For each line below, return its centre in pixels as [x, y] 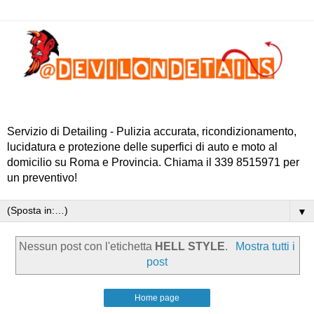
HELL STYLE [190, 247]
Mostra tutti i [265, 247]
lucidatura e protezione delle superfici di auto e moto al [142, 146]
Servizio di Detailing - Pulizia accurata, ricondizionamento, [152, 131]
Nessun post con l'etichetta [87, 247]
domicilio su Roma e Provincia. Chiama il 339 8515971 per [153, 162]
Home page [157, 298]
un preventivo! [42, 177]
